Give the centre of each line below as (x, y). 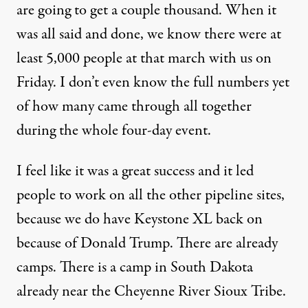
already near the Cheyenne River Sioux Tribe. (151, 291)
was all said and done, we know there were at (149, 34)
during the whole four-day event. (114, 131)
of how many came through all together (134, 107)
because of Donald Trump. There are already (147, 243)
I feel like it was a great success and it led (135, 171)
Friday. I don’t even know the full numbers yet (153, 82)
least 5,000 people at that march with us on (144, 58)
